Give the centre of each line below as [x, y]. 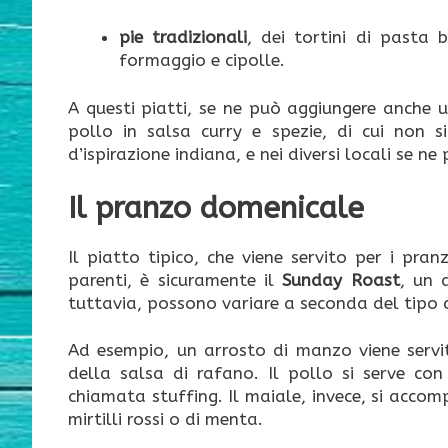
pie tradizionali [183, 36]
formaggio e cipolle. [202, 59]
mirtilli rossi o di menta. [165, 418]
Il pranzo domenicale [216, 208]
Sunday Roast [341, 280]
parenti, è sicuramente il [175, 280]
